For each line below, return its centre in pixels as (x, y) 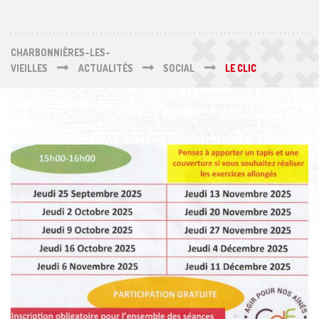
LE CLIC (240, 68)
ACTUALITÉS (105, 68)
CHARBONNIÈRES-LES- (61, 52)
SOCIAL (179, 68)
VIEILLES (29, 68)
